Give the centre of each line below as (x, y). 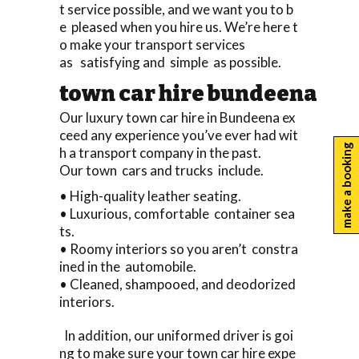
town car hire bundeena (188, 93)
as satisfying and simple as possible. (170, 62)
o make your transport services (152, 44)
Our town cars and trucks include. (161, 170)
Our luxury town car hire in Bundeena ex (177, 117)
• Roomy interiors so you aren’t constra (179, 248)
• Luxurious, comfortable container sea (177, 213)
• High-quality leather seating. (150, 196)
